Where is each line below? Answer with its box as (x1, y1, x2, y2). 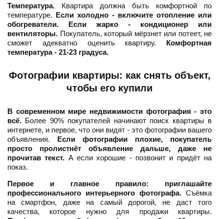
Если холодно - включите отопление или (56, 11, 212, 20)
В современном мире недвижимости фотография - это (7, 107, 212, 116)
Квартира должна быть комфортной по (55, 1, 212, 10)
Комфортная (166, 39, 212, 47)
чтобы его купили (66, 83, 153, 94)
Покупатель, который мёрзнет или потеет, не (58, 29, 212, 38)
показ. (7, 163, 28, 172)
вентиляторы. (7, 29, 58, 38)
